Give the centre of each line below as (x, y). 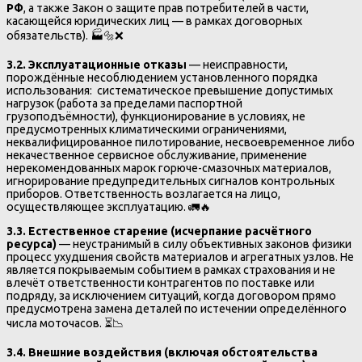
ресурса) (32, 244)
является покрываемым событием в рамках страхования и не (171, 270)
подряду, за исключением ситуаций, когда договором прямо (171, 296)
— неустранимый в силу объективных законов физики (204, 244)
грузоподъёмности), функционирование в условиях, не (156, 117)
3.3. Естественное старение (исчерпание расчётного (159, 232)
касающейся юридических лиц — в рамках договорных (154, 21)
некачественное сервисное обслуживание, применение (157, 156)
